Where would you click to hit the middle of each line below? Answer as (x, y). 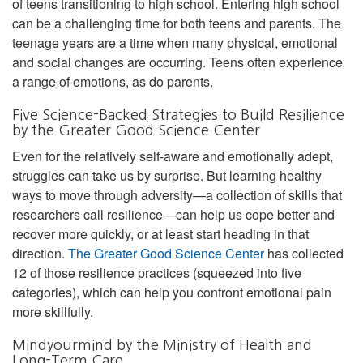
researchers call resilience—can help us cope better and (173, 214)
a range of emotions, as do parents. (113, 81)
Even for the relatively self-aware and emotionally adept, (173, 156)
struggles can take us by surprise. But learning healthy (167, 175)
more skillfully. (53, 311)
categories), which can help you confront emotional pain (172, 292)
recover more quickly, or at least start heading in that (160, 233)
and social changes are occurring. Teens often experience (177, 62)
